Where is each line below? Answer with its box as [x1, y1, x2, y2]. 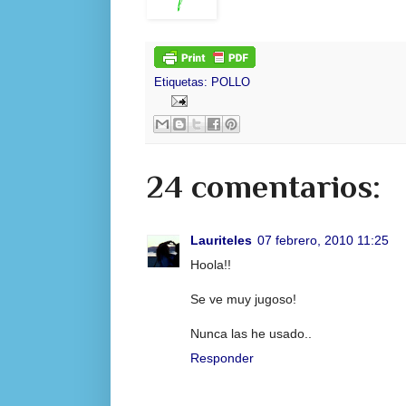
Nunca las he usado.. [190, 325, 312, 341]
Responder [190, 350, 254, 365]
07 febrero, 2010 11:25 [257, 232, 389, 247]
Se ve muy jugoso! [190, 291, 296, 306]
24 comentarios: [147, 168, 381, 205]
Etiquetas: [154, 75, 211, 89]
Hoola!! [190, 256, 231, 272]
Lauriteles [190, 232, 252, 247]
